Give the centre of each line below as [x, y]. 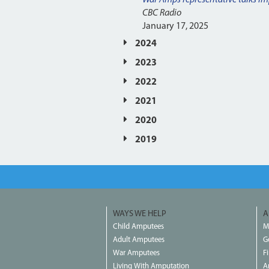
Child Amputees [138, 226]
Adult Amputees [139, 240]
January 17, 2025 [175, 26]
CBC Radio [162, 13]
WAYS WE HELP [140, 214]
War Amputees [136, 253]
